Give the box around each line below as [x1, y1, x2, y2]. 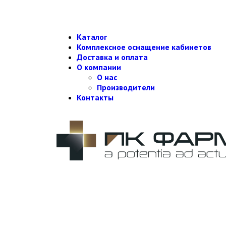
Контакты [77, 92, 114, 102]
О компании [77, 62, 121, 72]
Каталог [77, 32, 107, 42]
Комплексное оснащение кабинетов [77, 42, 211, 52]
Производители [97, 82, 155, 92]
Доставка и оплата [77, 52, 148, 62]
